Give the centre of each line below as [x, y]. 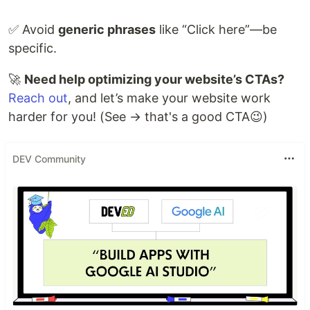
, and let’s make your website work [169, 98]
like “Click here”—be [216, 30]
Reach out [38, 98]
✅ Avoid [33, 30]
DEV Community [49, 158]
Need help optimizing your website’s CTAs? [154, 80]
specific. [33, 48]
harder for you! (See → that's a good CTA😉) [138, 117]
